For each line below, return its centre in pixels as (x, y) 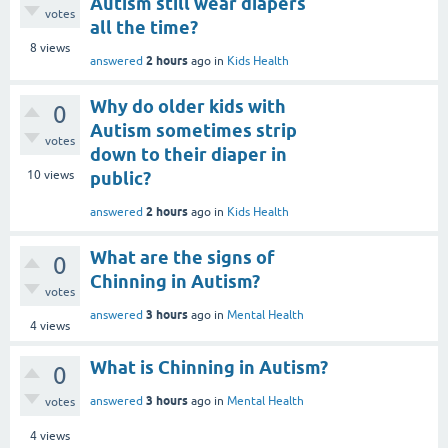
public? (120, 178)
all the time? (144, 27)
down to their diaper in (188, 154)
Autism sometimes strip (193, 130)
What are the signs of (182, 257)
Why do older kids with (188, 106)
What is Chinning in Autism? (209, 367)
